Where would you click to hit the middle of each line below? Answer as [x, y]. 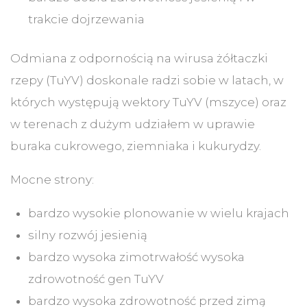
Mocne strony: [52, 180]
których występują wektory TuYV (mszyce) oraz [148, 102]
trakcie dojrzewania [86, 19]
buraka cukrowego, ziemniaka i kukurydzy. [136, 146]
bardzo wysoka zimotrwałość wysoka [136, 257]
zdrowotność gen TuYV [96, 279]
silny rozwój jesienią [87, 235]
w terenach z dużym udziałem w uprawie [133, 124]
